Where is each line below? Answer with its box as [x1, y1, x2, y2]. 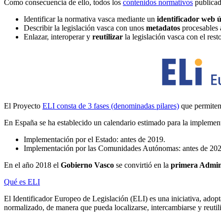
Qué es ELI [4, 177, 40, 186]
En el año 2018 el [4, 160, 61, 169]
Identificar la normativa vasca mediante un [24, 14, 157, 23]
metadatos [146, 23, 180, 32]
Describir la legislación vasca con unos [24, 23, 146, 32]
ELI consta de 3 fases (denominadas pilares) [42, 101, 179, 110]
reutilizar [92, 32, 123, 41]
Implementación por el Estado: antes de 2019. [24, 135, 165, 144]
